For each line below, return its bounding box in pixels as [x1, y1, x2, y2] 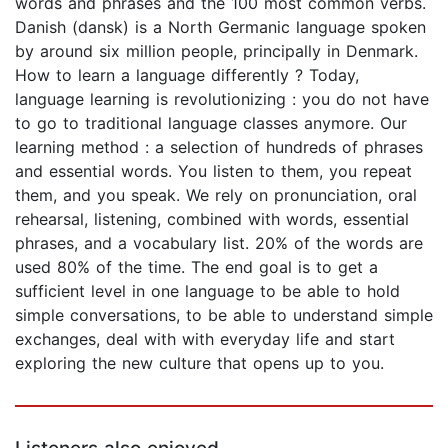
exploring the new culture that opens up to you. [15, 353, 384, 374]
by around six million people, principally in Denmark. [15, 41, 418, 62]
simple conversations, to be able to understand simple [15, 305, 433, 326]
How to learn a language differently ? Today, [15, 65, 359, 86]
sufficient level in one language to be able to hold [15, 281, 400, 302]
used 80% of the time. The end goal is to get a [15, 257, 378, 278]
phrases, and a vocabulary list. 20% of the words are [15, 233, 423, 254]
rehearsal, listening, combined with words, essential [15, 209, 409, 230]
